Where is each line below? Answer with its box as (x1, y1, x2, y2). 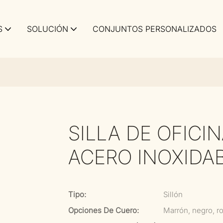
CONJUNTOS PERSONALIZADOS (93, 24, 217, 34)
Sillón (163, 190, 183, 199)
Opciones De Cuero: (68, 206, 139, 215)
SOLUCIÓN (27, 24, 68, 34)
